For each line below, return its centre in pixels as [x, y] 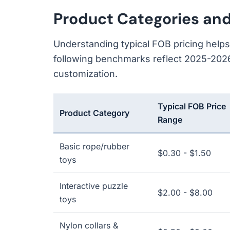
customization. [85, 74]
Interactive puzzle [94, 186]
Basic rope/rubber [94, 146]
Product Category [94, 113]
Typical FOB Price [192, 106]
